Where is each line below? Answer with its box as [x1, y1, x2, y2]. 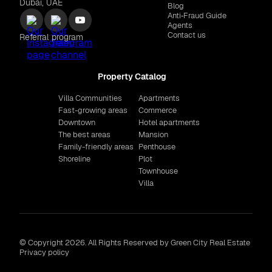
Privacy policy [19, 247, 69, 258]
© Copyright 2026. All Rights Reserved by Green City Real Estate [19, 237, 250, 248]
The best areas [58, 129, 110, 140]
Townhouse [138, 166, 178, 177]
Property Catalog [97, 71, 166, 83]
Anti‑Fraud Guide [168, 10, 227, 21]
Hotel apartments [138, 117, 200, 128]
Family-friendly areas [58, 141, 134, 152]
